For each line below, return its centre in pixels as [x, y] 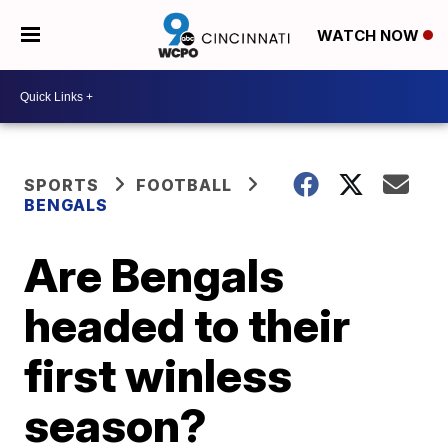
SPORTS [62, 185]
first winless [158, 375]
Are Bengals [154, 275]
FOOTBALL [184, 185]
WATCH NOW [369, 36]
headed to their [187, 325]
